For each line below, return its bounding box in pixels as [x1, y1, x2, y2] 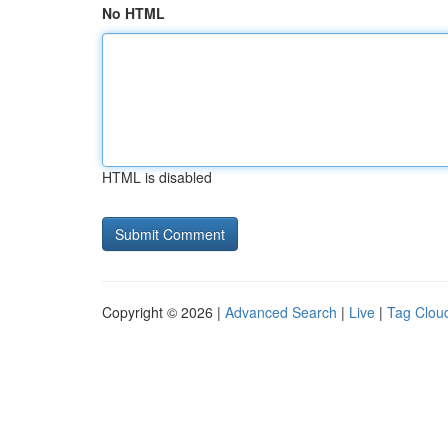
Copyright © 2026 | [102, 302, 225, 322]
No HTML [102, 3, 165, 23]
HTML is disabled [102, 167, 212, 187]
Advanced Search [225, 302, 337, 322]
